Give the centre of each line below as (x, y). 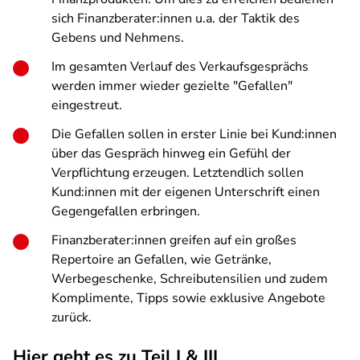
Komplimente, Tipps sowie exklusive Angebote (188, 298)
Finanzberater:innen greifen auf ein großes (174, 240)
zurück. (72, 317)
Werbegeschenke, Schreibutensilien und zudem (190, 279)
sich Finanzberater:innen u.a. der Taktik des (176, 18)
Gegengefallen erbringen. (126, 211)
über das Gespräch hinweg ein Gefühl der (171, 153)
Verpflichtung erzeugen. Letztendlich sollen (178, 173)
